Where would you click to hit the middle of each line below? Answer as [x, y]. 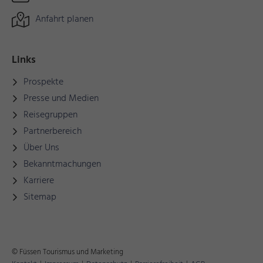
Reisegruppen [50, 115]
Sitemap [40, 198]
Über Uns [41, 148]
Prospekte [43, 82]
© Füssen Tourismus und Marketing [68, 252]
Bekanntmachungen [62, 165]
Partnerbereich [53, 132]
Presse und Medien [61, 99]
